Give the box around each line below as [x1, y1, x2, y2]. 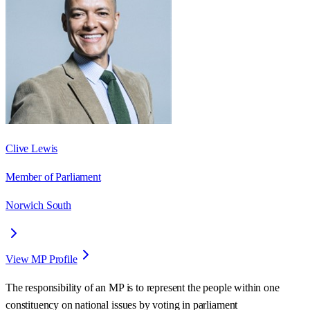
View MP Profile [6, 253, 77, 265]
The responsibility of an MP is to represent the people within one [6, 281, 280, 293]
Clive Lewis [6, 142, 58, 154]
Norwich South [6, 199, 71, 211]
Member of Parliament [6, 170, 101, 183]
